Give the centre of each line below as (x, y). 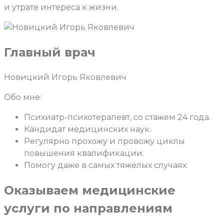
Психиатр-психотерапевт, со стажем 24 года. (117, 117)
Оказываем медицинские (90, 190)
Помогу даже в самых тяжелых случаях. (106, 165)
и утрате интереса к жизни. (61, 7)
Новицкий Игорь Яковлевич (65, 77)
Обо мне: (23, 97)
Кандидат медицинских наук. (87, 129)
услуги (29, 208)
